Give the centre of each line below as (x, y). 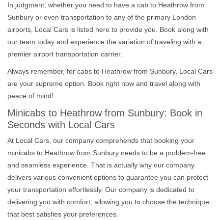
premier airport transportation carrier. (65, 54)
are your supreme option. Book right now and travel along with (104, 83)
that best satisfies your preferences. (63, 214)
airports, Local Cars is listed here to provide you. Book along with (108, 29)
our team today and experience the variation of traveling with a (104, 41)
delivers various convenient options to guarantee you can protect (108, 177)
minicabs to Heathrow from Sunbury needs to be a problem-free (107, 152)
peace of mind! (30, 96)
